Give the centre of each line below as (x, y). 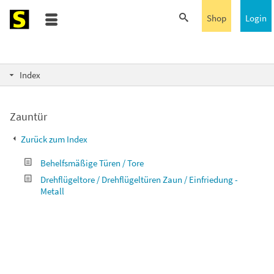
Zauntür (28, 117)
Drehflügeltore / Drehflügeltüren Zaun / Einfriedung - (139, 180)
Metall (52, 191)
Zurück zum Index (53, 139)
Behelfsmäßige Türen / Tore (92, 163)
